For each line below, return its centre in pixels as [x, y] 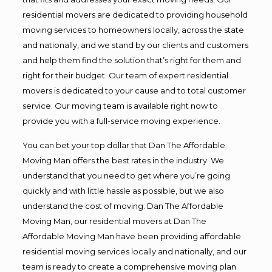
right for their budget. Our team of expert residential [125, 75]
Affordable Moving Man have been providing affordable [131, 236]
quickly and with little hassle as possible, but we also [123, 190]
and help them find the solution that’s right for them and [131, 60]
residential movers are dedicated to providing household [135, 14]
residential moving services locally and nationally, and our [134, 251]
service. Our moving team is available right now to [120, 105]
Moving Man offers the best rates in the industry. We [123, 160]
